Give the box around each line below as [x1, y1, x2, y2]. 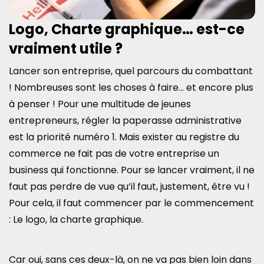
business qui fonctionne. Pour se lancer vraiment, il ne [9, 163, 255, 177]
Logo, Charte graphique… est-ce [9, 19, 245, 39]
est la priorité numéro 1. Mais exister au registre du [9, 130, 239, 144]
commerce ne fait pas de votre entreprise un [9, 146, 219, 160]
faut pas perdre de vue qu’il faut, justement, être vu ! [9, 179, 250, 193]
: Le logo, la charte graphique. [9, 212, 146, 226]
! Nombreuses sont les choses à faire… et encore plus [9, 80, 253, 94]
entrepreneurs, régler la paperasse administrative [9, 113, 242, 127]
